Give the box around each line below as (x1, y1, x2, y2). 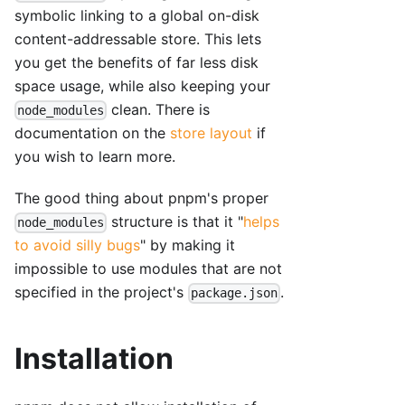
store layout (170, 124, 252, 143)
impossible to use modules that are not (14, 259, 282, 278)
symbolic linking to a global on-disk (14, 6, 259, 25)
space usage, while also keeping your (14, 77, 270, 96)
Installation (14, 340, 174, 376)
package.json (191, 286, 278, 301)
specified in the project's (14, 283, 188, 302)
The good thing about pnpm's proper (14, 189, 268, 208)
